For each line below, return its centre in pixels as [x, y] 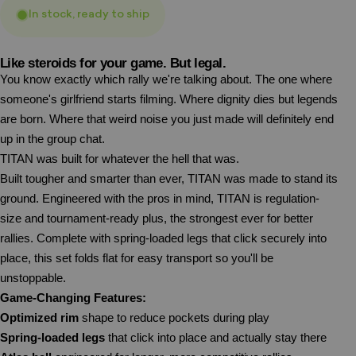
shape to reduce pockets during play [174, 318]
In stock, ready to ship [89, 15]
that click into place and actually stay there [216, 338]
